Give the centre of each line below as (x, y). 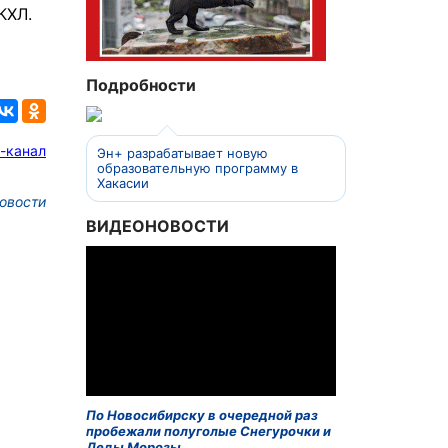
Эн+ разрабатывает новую (182, 152)
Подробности (141, 85)
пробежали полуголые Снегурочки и (208, 431)
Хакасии (122, 182)
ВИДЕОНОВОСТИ (157, 225)
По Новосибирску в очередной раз (202, 415)
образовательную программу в (197, 167)
